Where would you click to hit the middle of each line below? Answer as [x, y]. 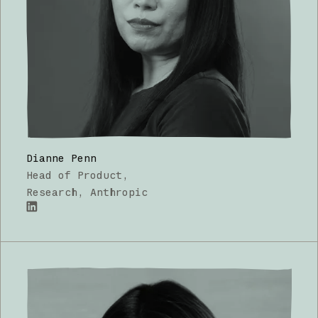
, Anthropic [112, 192]
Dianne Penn [61, 158]
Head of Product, [77, 175]
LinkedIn [53, 212]
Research [51, 192]
